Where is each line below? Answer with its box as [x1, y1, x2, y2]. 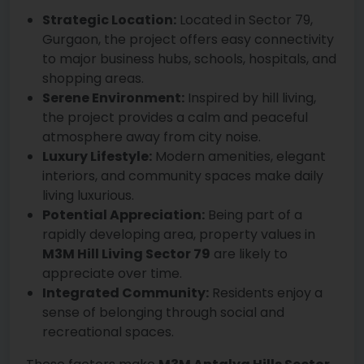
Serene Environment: [42, 89, 184, 108]
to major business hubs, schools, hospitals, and [42, 50, 336, 69]
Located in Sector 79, [176, 11, 313, 30]
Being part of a [205, 206, 302, 225]
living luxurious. [42, 186, 134, 206]
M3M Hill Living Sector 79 [42, 245, 210, 264]
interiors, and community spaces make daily [42, 167, 323, 186]
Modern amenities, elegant [152, 147, 326, 167]
